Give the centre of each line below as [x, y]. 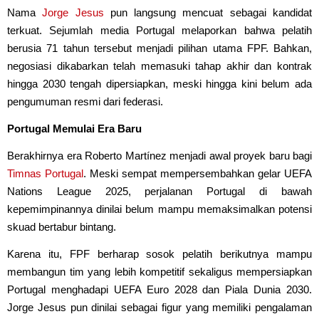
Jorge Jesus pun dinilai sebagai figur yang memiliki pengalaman [159, 307]
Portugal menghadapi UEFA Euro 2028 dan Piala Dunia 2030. [159, 289]
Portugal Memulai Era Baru [74, 128]
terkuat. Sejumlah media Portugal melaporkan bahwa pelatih [159, 30]
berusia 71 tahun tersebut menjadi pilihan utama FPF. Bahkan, [159, 48]
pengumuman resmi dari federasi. [85, 101]
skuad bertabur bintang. [62, 226]
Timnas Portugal [45, 173]
